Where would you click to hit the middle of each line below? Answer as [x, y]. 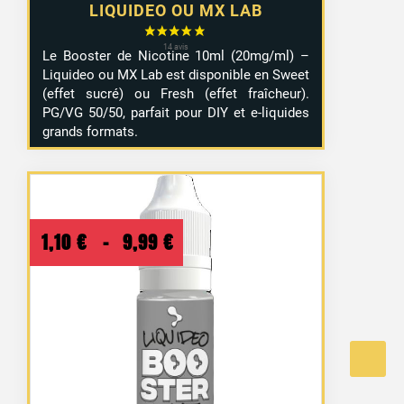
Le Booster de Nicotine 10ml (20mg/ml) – [176, 55]
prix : [199, 306]
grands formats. [91, 131]
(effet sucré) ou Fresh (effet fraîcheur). [176, 93]
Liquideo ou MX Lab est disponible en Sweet [176, 74]
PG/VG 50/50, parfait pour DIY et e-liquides [176, 112]
